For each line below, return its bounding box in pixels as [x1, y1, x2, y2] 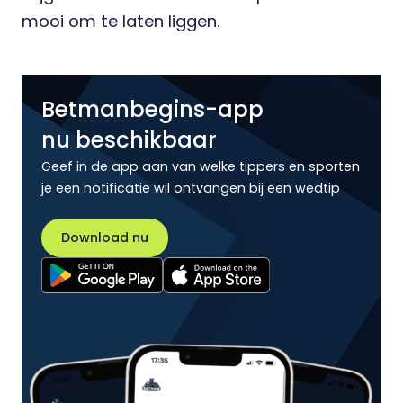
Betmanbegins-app [41, 94, 269, 126]
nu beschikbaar [41, 124, 217, 157]
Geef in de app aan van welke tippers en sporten [41, 157, 360, 176]
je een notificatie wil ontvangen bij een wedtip [41, 179, 340, 198]
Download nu [60, 228, 148, 247]
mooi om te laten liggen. [22, 10, 219, 33]
